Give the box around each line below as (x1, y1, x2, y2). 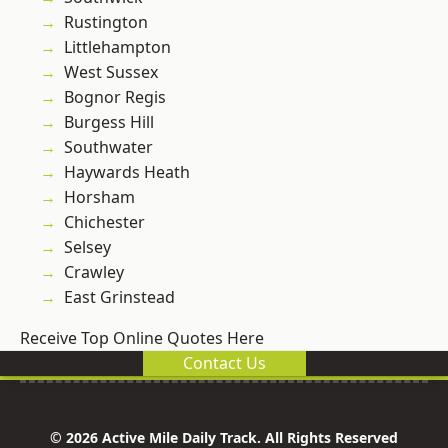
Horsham (64, 186, 135, 209)
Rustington (64, 11, 148, 34)
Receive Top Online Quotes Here (20, 327, 264, 350)
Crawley (64, 261, 124, 284)
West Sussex (64, 61, 158, 84)
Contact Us (182, 352, 266, 375)
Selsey (64, 236, 111, 259)
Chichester (64, 211, 145, 234)
